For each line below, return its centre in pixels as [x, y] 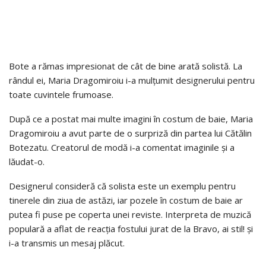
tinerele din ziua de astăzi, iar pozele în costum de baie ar [126, 200]
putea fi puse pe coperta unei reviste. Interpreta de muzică [130, 214]
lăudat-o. [27, 161]
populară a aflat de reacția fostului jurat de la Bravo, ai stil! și [131, 228]
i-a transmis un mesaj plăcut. [67, 243]
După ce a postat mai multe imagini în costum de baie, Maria [131, 118]
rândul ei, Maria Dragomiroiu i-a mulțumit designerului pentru [132, 80]
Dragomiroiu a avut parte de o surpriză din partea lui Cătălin [130, 133]
